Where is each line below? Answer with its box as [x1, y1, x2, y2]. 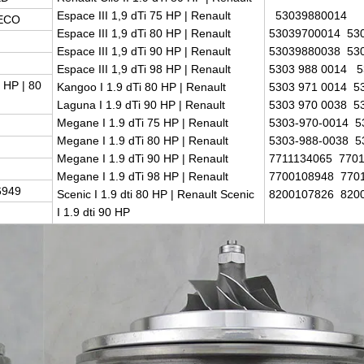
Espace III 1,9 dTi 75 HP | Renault [57, 8, 231, 22]
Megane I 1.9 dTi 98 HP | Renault [57, 169, 228, 183]
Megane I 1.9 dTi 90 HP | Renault [57, 151, 228, 165]
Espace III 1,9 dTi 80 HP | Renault [57, 26, 231, 40]
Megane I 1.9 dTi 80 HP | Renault [57, 133, 228, 147]
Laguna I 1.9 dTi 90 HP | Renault [57, 97, 225, 111]
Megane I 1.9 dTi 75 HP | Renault [57, 115, 228, 129]
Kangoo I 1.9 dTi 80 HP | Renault [57, 80, 226, 93]
